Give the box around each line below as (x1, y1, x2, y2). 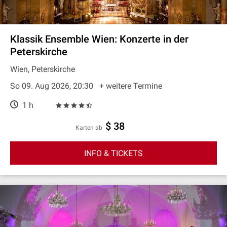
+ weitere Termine (99, 81, 162, 91)
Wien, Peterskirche (10, 64, 75, 74)
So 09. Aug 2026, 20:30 (10, 81, 95, 91)
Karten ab (80, 124, 102, 131)
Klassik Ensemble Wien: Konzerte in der (10, 33, 188, 45)
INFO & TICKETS (84, 148, 143, 158)
